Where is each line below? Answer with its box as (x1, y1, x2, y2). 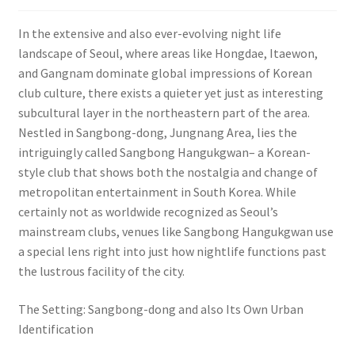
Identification (17, 321, 94, 338)
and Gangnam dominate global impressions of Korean (17, 65, 312, 82)
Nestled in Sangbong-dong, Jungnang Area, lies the (17, 124, 297, 141)
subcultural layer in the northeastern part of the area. (17, 105, 310, 121)
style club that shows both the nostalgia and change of (17, 164, 318, 181)
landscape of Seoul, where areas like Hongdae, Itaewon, (17, 45, 318, 62)
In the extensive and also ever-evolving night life (17, 25, 281, 42)
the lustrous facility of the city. (17, 263, 185, 280)
